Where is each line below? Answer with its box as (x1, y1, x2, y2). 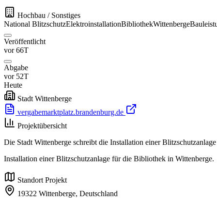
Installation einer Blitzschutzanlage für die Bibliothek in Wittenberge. (4, 155, 214, 163)
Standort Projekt (17, 176, 67, 185)
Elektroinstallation (66, 20, 121, 29)
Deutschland (79, 189, 118, 198)
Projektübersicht (17, 122, 67, 130)
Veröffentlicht (4, 37, 46, 46)
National (4, 20, 30, 29)
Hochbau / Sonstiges (17, 11, 80, 20)
